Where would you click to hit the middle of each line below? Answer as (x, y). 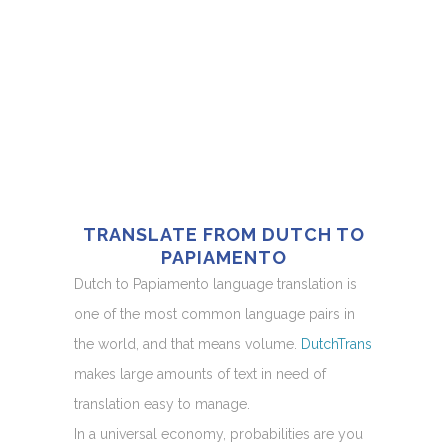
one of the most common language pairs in (214, 313)
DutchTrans (336, 343)
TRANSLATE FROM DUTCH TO (224, 234)
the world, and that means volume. (187, 343)
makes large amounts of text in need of (200, 373)
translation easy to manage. (162, 403)
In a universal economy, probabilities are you (218, 433)
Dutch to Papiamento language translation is (215, 283)
